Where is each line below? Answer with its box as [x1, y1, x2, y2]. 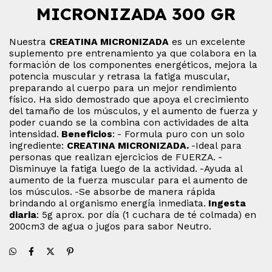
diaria [9, 208, 36, 220]
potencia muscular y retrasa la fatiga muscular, [9, 70, 229, 82]
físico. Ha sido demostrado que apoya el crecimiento [9, 93, 249, 105]
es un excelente [169, 35, 245, 47]
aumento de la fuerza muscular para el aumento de [9, 174, 248, 186]
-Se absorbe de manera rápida [75, 185, 216, 197]
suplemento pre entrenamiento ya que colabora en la [9, 47, 257, 59]
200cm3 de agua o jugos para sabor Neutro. [9, 220, 211, 232]
